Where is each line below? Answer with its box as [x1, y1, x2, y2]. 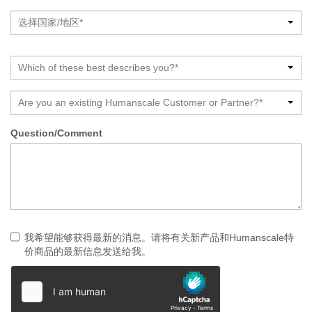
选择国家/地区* [18, 16, 83, 28]
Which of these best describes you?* [18, 61, 178, 73]
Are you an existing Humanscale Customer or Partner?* [18, 96, 263, 108]
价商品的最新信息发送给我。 [24, 245, 151, 257]
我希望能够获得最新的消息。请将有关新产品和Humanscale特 [24, 231, 294, 243]
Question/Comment [10, 127, 102, 139]
